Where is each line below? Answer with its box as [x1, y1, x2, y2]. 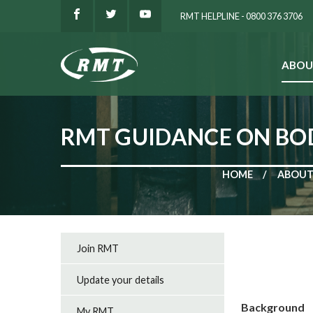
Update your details [77, 273, 165, 286]
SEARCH [145, 63, 188, 76]
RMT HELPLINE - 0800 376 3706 [180, 10, 303, 22]
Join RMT [77, 242, 119, 254]
